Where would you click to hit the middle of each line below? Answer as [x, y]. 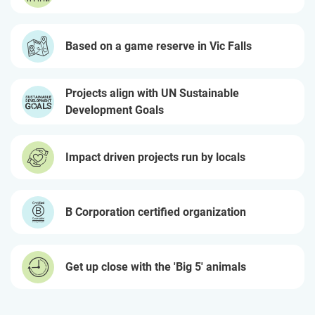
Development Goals [115, 110]
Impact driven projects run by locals [155, 157]
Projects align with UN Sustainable [152, 93]
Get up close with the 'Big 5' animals [156, 266]
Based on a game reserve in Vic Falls [159, 46]
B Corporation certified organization [156, 212]
